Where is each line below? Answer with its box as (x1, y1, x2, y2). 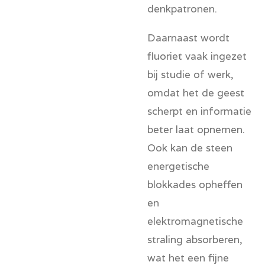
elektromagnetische (147, 214, 243, 228)
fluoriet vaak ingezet (147, 49, 247, 63)
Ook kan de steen (147, 140, 232, 154)
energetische (147, 159, 209, 173)
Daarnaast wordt (147, 30, 230, 44)
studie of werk (161, 67, 231, 81)
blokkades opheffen (147, 177, 243, 191)
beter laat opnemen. (147, 122, 245, 136)
